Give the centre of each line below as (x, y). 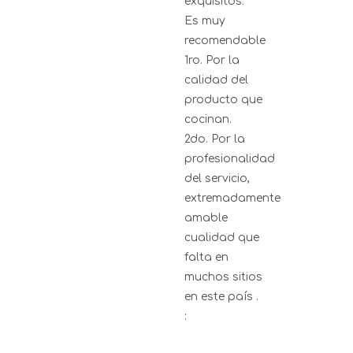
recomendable (225, 41)
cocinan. (208, 119)
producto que (223, 100)
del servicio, (217, 178)
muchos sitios (223, 277)
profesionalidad (230, 159)
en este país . (221, 297)
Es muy (205, 21)
